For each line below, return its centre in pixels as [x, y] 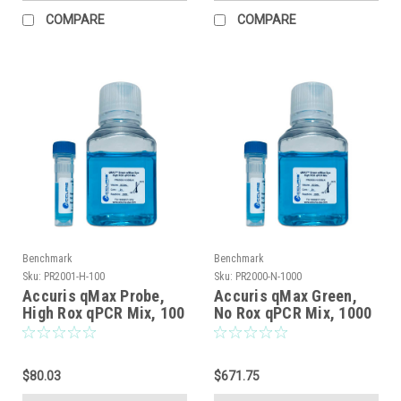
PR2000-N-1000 [269, 276]
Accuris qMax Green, [286, 295]
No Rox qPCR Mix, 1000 [293, 312]
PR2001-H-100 [74, 276]
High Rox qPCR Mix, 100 [104, 312]
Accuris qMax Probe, [94, 295]
